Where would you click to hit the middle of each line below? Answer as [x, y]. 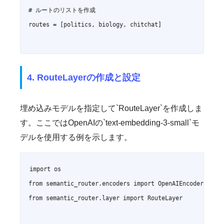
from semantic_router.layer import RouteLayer [105, 198]
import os [45, 169]
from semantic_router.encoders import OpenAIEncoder [116, 183]
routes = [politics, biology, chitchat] [95, 25]
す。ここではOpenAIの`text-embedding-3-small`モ [110, 122]
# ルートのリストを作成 [62, 10]
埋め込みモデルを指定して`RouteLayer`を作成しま [111, 108]
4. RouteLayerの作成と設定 [84, 77]
